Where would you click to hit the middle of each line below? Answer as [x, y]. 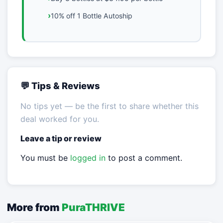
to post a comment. [144, 158]
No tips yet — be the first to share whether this [109, 106]
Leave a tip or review [61, 138]
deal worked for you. [59, 119]
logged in [88, 158]
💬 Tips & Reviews [60, 85]
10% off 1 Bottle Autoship [91, 15]
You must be [45, 158]
